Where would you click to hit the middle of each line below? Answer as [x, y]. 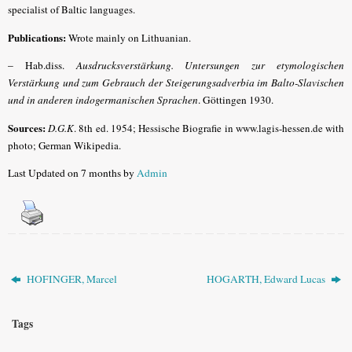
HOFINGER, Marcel [71, 279]
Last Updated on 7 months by [72, 173]
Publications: [37, 37]
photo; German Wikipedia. [64, 145]
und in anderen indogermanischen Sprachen [103, 100]
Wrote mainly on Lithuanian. [128, 37]
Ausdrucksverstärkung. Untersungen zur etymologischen [210, 66]
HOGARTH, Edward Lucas [267, 279]
